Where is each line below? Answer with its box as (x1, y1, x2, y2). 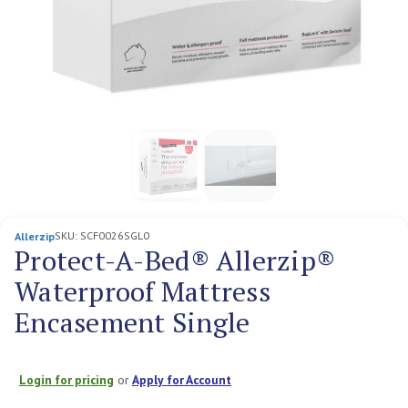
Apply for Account (132, 371, 231, 388)
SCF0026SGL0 (80, 228, 149, 242)
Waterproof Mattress (15, 272, 270, 310)
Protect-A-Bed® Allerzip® (15, 241, 335, 279)
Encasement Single (15, 303, 250, 341)
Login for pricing (19, 371, 114, 388)
